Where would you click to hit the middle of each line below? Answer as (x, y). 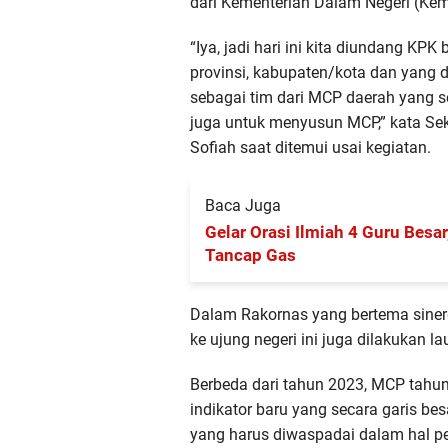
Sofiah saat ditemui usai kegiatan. (310, 147)
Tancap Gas (250, 254)
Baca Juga (243, 205)
